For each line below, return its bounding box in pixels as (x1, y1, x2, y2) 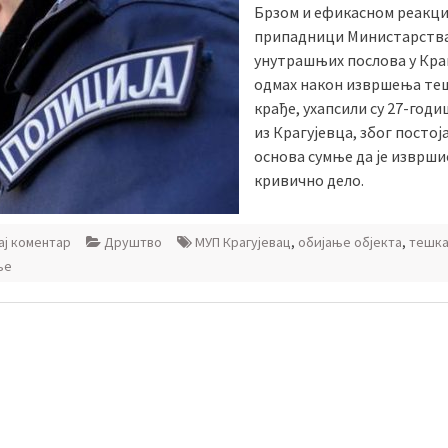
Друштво (104, 233, 162, 251)
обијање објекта (298, 233, 402, 251)
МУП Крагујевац (195, 233, 291, 251)
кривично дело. (254, 170, 364, 190)
